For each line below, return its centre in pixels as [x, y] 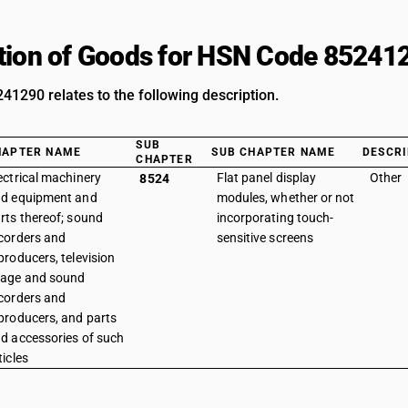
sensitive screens [265, 238]
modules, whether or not [286, 198]
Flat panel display [266, 178]
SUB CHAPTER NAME [274, 152]
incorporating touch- [275, 218]
